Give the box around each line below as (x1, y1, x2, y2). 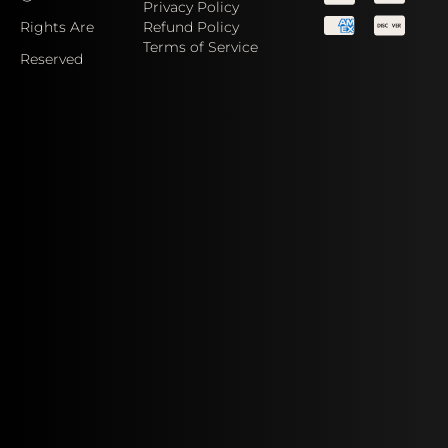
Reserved (20, 50, 83, 69)
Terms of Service (142, 38, 258, 57)
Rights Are (20, 18, 94, 37)
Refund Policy (142, 18, 239, 37)
